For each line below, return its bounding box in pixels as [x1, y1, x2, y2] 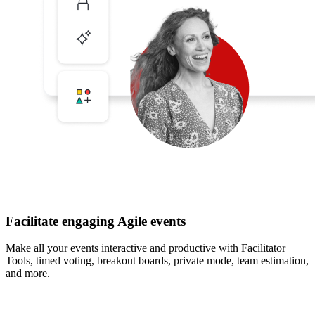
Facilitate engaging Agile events [6, 213, 186, 229]
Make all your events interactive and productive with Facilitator [6, 242, 285, 255]
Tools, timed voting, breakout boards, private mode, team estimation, [6, 255, 309, 267]
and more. [6, 267, 50, 280]
